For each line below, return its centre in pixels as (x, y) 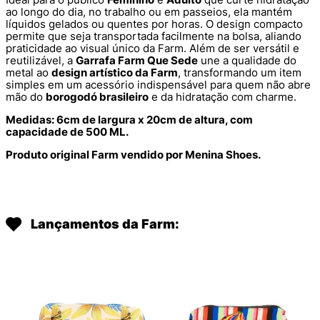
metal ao (29, 72)
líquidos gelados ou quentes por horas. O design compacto (154, 24)
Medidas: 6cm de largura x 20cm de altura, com (129, 119)
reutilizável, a (41, 60)
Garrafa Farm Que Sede (137, 60)
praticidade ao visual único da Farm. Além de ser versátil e (152, 48)
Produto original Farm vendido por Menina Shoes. (133, 154)
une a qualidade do (247, 60)
